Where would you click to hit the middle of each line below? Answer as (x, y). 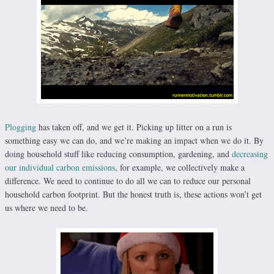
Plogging (20, 127)
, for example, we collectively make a (180, 168)
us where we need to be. (46, 208)
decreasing (250, 154)
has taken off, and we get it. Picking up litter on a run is (134, 127)
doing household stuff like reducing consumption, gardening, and (118, 154)
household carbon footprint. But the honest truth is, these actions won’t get (133, 194)
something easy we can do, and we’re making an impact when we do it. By (134, 141)
